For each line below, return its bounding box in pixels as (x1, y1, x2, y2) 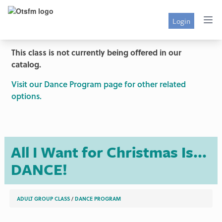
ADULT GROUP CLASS (17, 195, 70, 203)
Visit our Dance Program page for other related (11, 78, 186, 90)
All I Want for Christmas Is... (10, 141, 207, 163)
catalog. (11, 58, 41, 70)
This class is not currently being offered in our (11, 47, 181, 58)
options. (11, 90, 42, 102)
